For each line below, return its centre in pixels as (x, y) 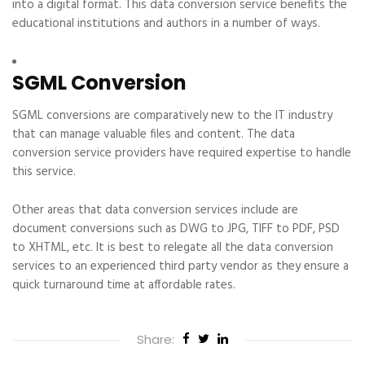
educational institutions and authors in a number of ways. (166, 24)
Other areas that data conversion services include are (155, 210)
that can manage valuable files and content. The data (154, 134)
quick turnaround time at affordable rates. (124, 285)
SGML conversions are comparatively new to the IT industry (172, 116)
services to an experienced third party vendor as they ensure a (180, 266)
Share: (156, 339)
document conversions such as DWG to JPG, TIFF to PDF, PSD (176, 229)
